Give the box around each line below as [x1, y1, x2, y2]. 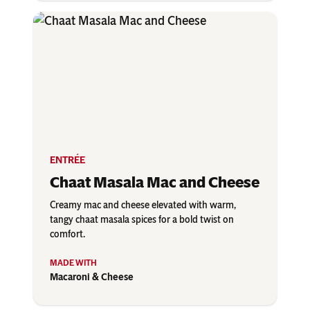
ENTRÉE [50, 154, 85, 167]
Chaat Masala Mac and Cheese [50, 173, 259, 192]
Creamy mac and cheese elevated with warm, [50, 199, 236, 212]
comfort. [50, 228, 85, 241]
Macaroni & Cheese [50, 271, 134, 284]
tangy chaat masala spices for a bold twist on [50, 214, 234, 226]
